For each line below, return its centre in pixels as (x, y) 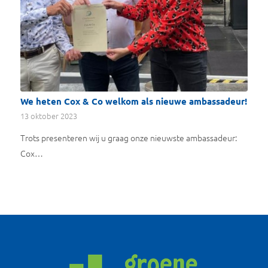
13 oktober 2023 (48, 116)
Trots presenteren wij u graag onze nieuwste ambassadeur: (128, 138)
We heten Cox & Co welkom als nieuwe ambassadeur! (133, 101)
